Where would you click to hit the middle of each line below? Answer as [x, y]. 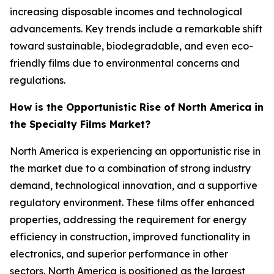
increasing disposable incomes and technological [126, 12]
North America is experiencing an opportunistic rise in [135, 151]
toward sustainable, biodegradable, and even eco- [131, 46]
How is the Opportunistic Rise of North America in [137, 107]
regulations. [38, 80]
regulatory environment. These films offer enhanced [132, 202]
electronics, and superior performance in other [119, 254]
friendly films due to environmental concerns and [125, 63]
